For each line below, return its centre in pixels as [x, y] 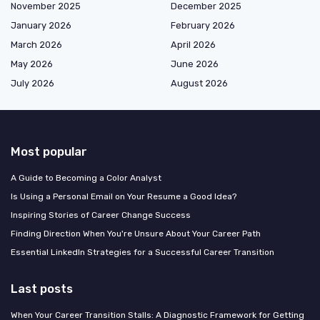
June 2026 [195, 64]
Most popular [49, 151]
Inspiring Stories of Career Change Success [101, 215]
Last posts [42, 288]
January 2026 [41, 25]
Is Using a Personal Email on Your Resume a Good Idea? [124, 196]
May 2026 [32, 64]
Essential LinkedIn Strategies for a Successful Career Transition [142, 252]
